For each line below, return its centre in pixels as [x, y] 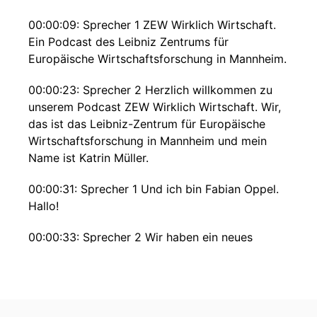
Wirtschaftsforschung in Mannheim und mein [148, 141]
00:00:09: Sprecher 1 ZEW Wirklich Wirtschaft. [152, 25]
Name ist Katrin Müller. [88, 158]
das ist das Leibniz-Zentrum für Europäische [147, 124]
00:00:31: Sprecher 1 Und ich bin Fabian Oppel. [154, 189]
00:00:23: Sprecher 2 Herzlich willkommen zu [150, 90]
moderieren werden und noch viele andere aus [152, 271]
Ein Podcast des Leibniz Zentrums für [128, 42]
